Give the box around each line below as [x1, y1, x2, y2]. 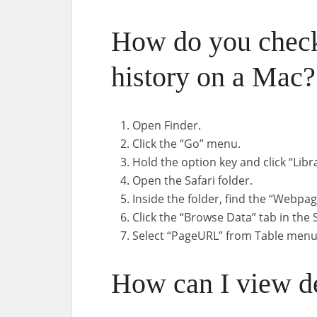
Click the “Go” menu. [132, 136, 241, 152]
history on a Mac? [111, 61, 316, 93]
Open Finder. [132, 117, 201, 134]
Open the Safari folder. [132, 173, 253, 189]
